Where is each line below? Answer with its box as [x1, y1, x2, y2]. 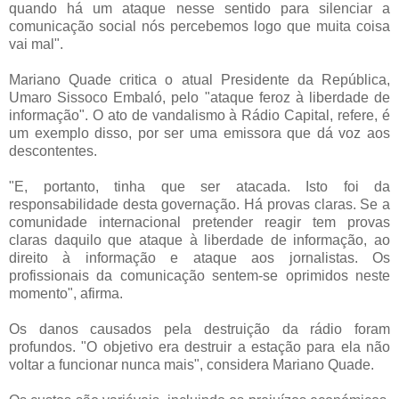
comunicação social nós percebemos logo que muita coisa [9, 18, 390, 34]
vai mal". [9, 36, 63, 52]
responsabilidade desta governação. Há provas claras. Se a [9, 196, 390, 212]
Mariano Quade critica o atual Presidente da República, [9, 71, 390, 87]
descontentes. [9, 142, 101, 159]
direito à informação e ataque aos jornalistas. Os [9, 249, 390, 265]
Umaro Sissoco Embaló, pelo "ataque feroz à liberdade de [9, 89, 390, 105]
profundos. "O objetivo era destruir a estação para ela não [9, 338, 390, 354]
